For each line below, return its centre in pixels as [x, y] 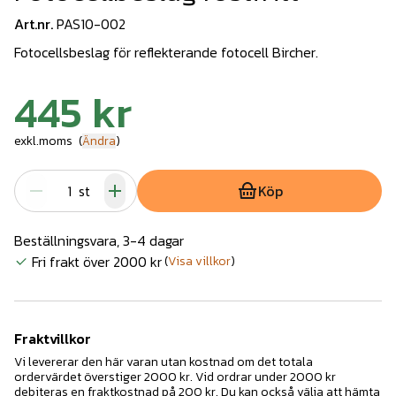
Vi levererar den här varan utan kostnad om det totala [164, 362]
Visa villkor [199, 262]
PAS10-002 [91, 23]
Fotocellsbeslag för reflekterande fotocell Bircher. [166, 52]
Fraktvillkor [53, 338]
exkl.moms [43, 141]
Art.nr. [34, 23]
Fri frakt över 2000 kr [97, 261]
